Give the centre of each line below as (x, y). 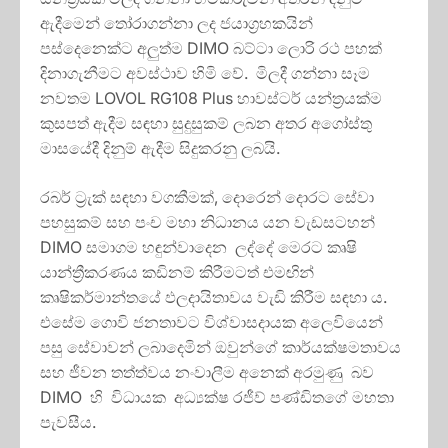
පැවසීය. (68, 422)
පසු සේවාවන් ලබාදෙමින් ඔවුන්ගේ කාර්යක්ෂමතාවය (220, 347)
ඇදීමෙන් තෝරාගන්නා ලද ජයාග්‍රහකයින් (176, 23)
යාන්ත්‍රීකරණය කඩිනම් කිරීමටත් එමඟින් (177, 272)
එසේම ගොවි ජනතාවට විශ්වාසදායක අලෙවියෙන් (211, 322)
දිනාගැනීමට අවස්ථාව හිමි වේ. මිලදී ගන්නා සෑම (207, 73)
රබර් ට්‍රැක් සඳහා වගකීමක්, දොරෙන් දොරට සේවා (207, 197)
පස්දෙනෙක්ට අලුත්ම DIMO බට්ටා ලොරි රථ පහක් (211, 48)
